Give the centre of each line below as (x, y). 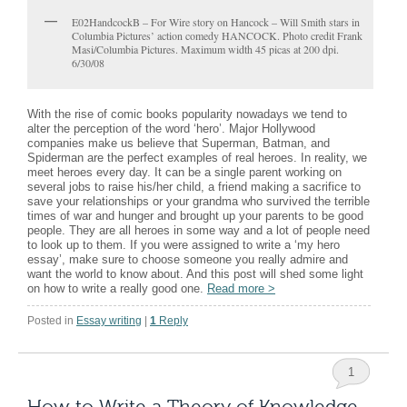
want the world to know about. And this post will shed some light (195, 273)
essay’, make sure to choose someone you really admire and (188, 259)
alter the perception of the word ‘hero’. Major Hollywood (171, 128)
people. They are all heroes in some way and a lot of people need (199, 230)
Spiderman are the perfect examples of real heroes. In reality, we (197, 157)
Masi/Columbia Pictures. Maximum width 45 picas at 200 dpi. (205, 49)
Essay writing (109, 320)
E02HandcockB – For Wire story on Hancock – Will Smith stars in (216, 21)
